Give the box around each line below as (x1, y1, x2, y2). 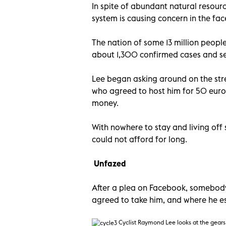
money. (92, 97, 119, 108)
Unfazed (92, 158, 126, 168)
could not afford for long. (92, 134, 187, 144)
